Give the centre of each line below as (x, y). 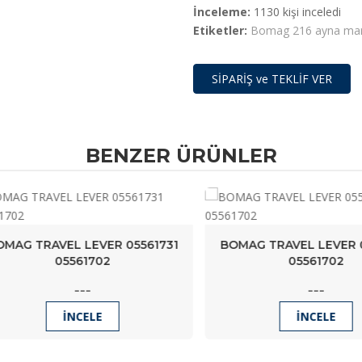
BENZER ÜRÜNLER (181, 156)
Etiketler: (220, 30)
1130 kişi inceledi (296, 12)
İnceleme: (222, 12)
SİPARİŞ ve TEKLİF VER (272, 79)
